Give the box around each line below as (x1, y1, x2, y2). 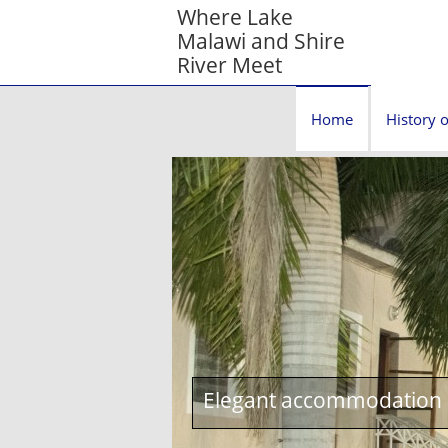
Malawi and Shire (177, 27, 345, 55)
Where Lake (177, 3, 293, 31)
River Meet (177, 51, 282, 79)
